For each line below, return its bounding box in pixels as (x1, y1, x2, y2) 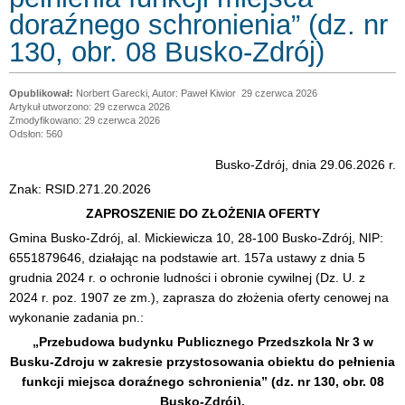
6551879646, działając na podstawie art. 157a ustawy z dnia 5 (9, 250, 365, 265)
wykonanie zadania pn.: (9, 310, 144, 325)
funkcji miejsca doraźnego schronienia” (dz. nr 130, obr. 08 (21, 374, 384, 389)
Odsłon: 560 (9, 128, 62, 139)
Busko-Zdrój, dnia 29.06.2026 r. (215, 157, 396, 172)
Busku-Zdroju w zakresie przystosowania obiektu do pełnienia (10, 354, 395, 369)
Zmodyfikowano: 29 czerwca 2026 (9, 115, 160, 126)
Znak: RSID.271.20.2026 (9, 182, 151, 196)
